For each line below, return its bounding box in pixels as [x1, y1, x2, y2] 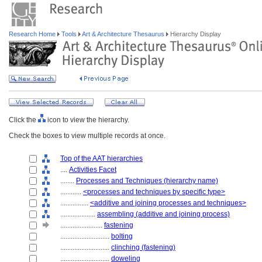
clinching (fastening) [111, 243, 175, 251]
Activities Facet [69, 166, 116, 174]
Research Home [9, 30, 57, 37]
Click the [9, 116, 38, 124]
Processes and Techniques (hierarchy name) [76, 177, 218, 185]
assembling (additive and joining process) [97, 210, 230, 218]
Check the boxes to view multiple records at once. [9, 132, 166, 140]
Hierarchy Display [168, 30, 221, 37]
